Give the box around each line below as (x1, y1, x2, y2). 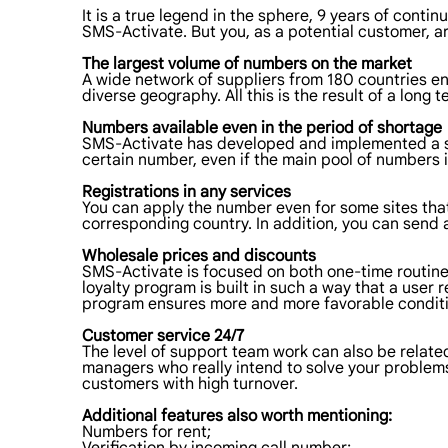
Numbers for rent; (82, 422, 211, 442)
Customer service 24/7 (82, 326, 244, 346)
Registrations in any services (82, 182, 291, 202)
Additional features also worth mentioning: (82, 406, 396, 426)
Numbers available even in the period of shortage (82, 118, 442, 138)
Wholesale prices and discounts (82, 246, 316, 266)
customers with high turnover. (82, 374, 298, 394)
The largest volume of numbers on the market (82, 54, 412, 74)
